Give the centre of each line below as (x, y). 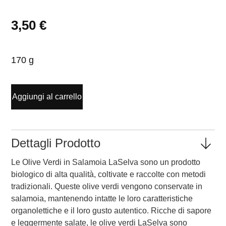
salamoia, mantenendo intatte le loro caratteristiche (102, 199)
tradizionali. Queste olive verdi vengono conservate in (107, 187)
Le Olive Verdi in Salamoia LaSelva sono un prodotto (106, 162)
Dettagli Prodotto (56, 143)
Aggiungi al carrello (47, 97)
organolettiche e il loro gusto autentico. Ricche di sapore (111, 211)
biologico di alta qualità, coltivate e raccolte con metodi (109, 175)
